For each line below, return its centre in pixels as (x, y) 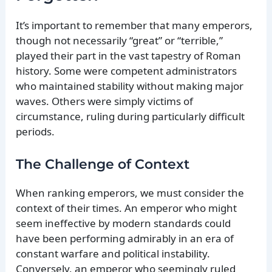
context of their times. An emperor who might (127, 208)
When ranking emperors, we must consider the (130, 192)
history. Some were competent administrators (127, 71)
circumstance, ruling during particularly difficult (131, 117)
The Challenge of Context (103, 164)
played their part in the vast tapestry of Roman (129, 56)
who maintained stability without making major (130, 86)
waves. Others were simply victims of (105, 101)
